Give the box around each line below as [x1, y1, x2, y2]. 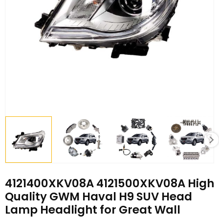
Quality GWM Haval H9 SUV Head [5, 188, 192, 204]
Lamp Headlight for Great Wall [5, 201, 180, 218]
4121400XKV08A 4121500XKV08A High [5, 175, 214, 191]
